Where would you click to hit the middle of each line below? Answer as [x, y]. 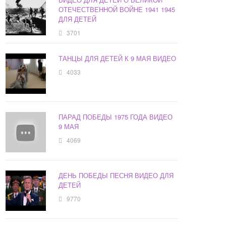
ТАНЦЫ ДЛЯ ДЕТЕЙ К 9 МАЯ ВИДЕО [118, 59]
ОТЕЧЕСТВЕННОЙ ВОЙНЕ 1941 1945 [117, 10]
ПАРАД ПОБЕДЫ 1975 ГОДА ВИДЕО [116, 117]
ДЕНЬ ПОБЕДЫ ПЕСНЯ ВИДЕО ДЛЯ [116, 176]
